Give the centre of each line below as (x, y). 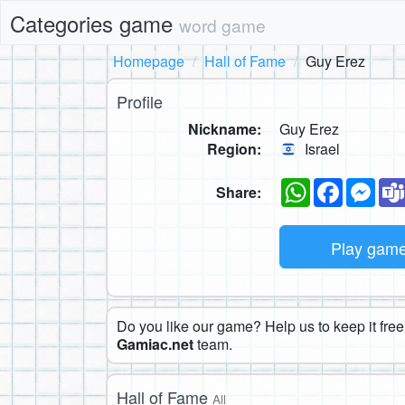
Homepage (149, 61)
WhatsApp (344, 184)
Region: (234, 149)
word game (222, 25)
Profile (140, 101)
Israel (320, 149)
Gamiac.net (155, 344)
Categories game (94, 23)
